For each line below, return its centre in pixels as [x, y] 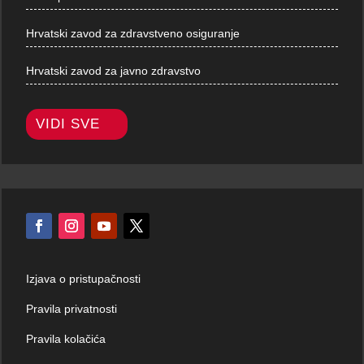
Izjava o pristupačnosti [84, 279]
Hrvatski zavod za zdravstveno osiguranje [133, 33]
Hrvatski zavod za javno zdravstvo [114, 70]
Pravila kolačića [66, 339]
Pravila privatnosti [72, 309]
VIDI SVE [68, 123]
